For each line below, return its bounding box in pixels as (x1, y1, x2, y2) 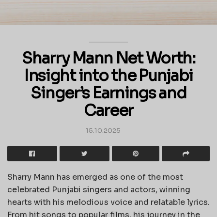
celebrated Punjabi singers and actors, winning (7, 184, 190, 195)
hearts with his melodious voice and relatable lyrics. (7, 197, 210, 207)
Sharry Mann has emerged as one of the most (7, 171, 183, 182)
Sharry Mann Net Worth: (22, 48, 195, 68)
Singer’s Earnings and (31, 83, 186, 103)
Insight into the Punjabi (24, 66, 193, 86)
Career (83, 101, 134, 121)
